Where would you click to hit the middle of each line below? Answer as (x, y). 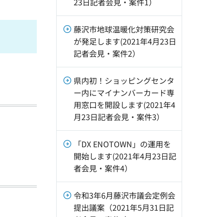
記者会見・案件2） (107, 53)
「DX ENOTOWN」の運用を (122, 144)
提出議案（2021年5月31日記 (124, 207)
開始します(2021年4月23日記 (125, 156)
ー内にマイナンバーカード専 (124, 93)
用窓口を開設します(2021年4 (124, 105)
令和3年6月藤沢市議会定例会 (124, 195)
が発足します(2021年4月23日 (125, 41)
